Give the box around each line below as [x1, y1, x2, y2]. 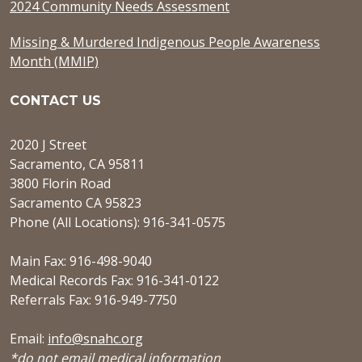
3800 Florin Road [10, 175, 111, 193]
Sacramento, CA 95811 [10, 155, 145, 174]
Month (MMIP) [10, 52, 99, 70]
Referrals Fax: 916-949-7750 [10, 291, 177, 309]
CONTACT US [10, 92, 101, 108]
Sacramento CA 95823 [10, 194, 141, 213]
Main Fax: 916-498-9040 [10, 252, 152, 271]
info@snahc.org [48, 330, 143, 348]
